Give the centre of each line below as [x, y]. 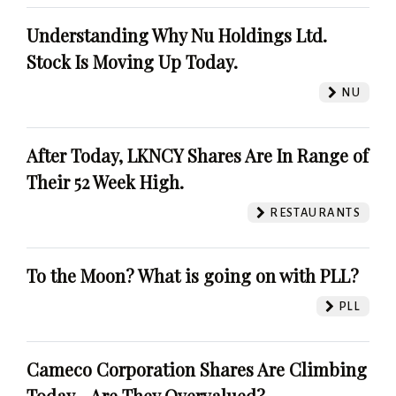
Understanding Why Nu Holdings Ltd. [177, 34]
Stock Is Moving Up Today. [132, 61]
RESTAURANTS [313, 212]
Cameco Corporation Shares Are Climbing [197, 369]
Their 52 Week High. [105, 181]
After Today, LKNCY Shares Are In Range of [198, 155]
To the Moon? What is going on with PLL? [193, 275]
